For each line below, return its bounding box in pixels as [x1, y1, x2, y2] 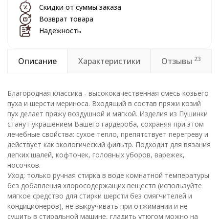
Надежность [39, 26, 81, 35]
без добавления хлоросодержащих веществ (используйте [7, 181, 202, 190]
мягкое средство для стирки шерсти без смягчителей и [7, 191, 192, 200]
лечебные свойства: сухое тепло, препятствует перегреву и [7, 130, 208, 139]
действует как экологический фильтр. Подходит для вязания [7, 140, 211, 149]
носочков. [7, 160, 41, 170]
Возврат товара [39, 14, 93, 23]
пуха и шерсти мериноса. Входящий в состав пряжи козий [7, 99, 201, 108]
